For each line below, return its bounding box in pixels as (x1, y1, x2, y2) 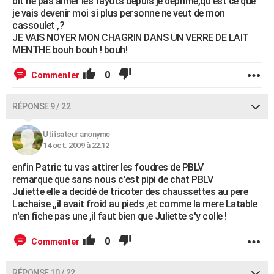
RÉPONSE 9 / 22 (12, 102, 70, 111)
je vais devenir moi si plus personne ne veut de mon (12, 7, 225, 19)
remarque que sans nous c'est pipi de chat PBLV (12, 174, 213, 185)
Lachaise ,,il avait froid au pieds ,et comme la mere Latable (12, 198, 257, 210)
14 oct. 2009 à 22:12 (43, 141, 109, 150)
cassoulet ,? (12, 20, 64, 31)
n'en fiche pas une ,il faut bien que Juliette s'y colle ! (12, 210, 227, 222)
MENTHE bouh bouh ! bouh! (12, 44, 127, 56)
